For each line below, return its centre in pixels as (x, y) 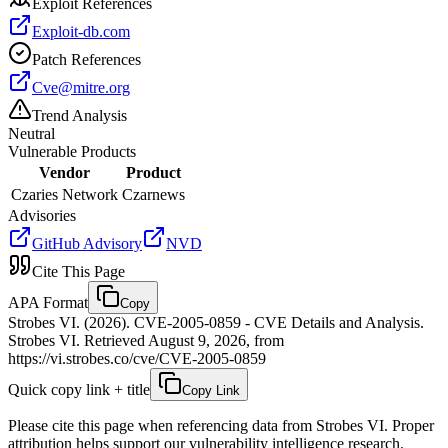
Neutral (31, 133)
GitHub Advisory (87, 243)
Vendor (64, 172)
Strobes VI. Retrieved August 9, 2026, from (146, 340)
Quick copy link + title (79, 389)
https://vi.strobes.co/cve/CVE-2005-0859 (137, 358)
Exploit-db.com (81, 31)
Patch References (86, 59)
